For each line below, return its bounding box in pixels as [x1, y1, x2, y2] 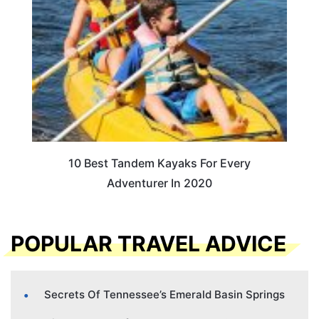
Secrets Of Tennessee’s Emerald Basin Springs [44, 287, 285, 301]
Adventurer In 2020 [107, 176, 212, 191]
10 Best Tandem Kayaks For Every [68, 156, 251, 171]
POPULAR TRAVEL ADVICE [11, 230, 286, 256]
